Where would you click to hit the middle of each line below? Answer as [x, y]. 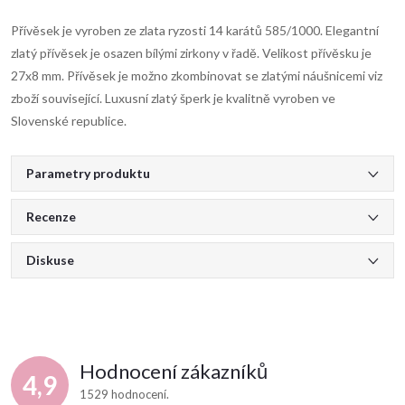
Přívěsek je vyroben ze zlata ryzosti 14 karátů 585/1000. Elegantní [195, 31]
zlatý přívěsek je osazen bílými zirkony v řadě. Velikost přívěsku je [191, 53]
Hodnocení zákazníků [174, 372]
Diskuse [50, 260]
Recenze [51, 217]
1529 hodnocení [124, 395]
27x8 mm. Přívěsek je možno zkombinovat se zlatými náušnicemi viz [197, 76]
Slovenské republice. [69, 121]
